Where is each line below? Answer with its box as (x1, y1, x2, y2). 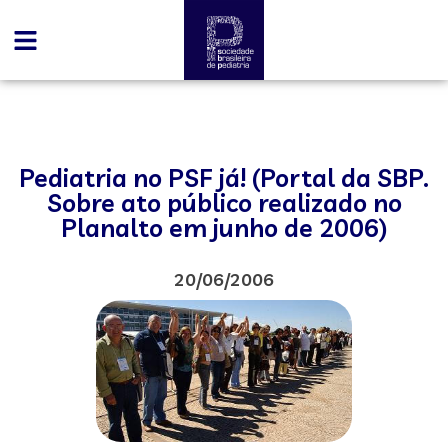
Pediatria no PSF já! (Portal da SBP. (19, 162, 429, 193)
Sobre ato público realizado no (46, 187, 402, 218)
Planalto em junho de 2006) (60, 212, 388, 243)
